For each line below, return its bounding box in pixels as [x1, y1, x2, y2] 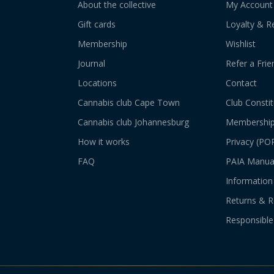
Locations [78, 77, 117, 89]
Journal [78, 57, 106, 69]
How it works [78, 136, 130, 147]
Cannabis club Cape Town [78, 97, 180, 108]
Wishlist [225, 38, 256, 50]
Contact [225, 77, 257, 89]
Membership [78, 38, 128, 50]
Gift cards [78, 18, 116, 30]
